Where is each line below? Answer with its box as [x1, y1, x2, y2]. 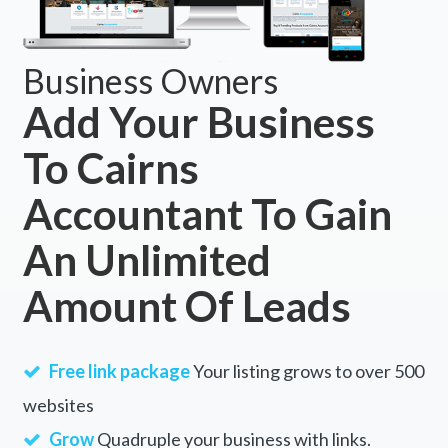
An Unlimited [22, 234, 271, 285]
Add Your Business [22, 96, 375, 147]
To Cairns [22, 142, 199, 193]
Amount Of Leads [22, 280, 351, 331]
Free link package [48, 359, 190, 382]
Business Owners [22, 59, 278, 101]
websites [22, 393, 94, 416]
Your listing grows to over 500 [189, 359, 424, 382]
